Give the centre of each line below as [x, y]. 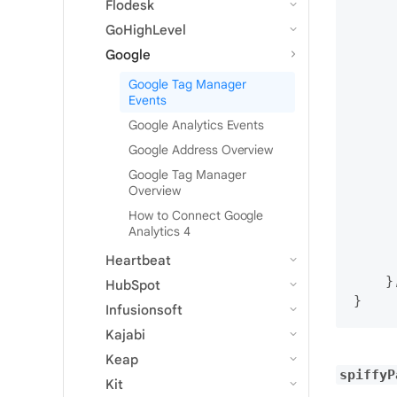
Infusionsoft [144, 310]
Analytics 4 [160, 231]
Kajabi [125, 335]
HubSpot [133, 285]
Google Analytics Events [197, 125]
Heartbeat [138, 260]
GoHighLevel [146, 30]
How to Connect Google [196, 215]
